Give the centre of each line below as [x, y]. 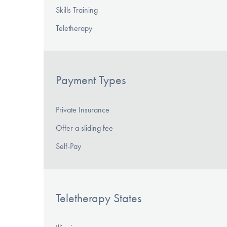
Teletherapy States [99, 198]
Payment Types [91, 80]
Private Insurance [83, 109]
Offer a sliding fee [84, 128]
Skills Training [77, 10]
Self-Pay [68, 146]
